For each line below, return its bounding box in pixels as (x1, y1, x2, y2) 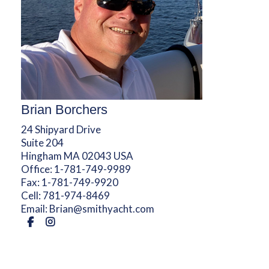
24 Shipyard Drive (20, 122, 101, 136)
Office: (20, 162, 54, 175)
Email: (20, 202, 49, 215)
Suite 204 (20, 136, 64, 149)
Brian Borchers (20, 101, 107, 117)
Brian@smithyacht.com (49, 202, 154, 215)
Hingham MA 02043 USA (20, 149, 133, 162)
